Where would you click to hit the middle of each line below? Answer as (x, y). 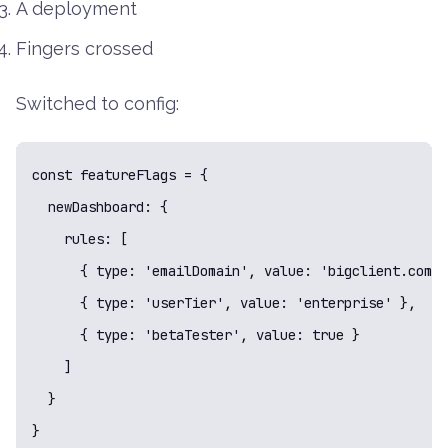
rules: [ (80, 239)
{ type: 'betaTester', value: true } (196, 335)
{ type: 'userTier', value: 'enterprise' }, (224, 303)
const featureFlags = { (120, 175)
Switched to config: (97, 104)
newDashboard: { (100, 207)
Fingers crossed (84, 49)
